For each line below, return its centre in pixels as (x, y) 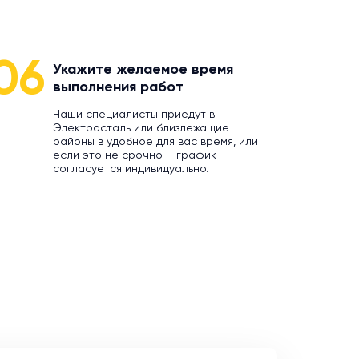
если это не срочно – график (134, 155)
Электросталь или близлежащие (141, 128)
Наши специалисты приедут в (133, 115)
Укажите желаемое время (143, 70)
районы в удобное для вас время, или (155, 142)
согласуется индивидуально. (130, 169)
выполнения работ (118, 87)
